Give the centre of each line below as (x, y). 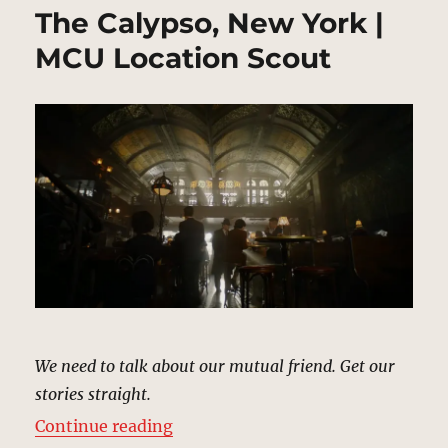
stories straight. (93, 394)
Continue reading (104, 426)
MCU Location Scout (183, 58)
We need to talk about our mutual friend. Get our (215, 366)
